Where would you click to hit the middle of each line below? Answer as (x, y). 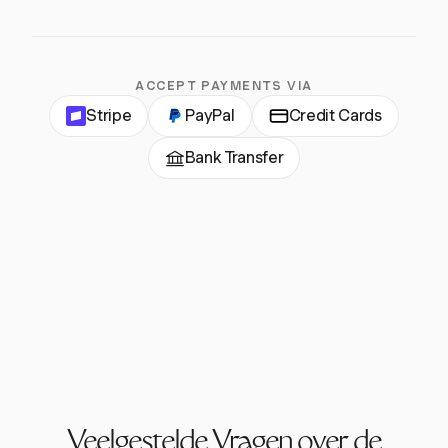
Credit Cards (335, 116)
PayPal (210, 116)
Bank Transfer (234, 158)
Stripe (109, 116)
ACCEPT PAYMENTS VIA (224, 86)
